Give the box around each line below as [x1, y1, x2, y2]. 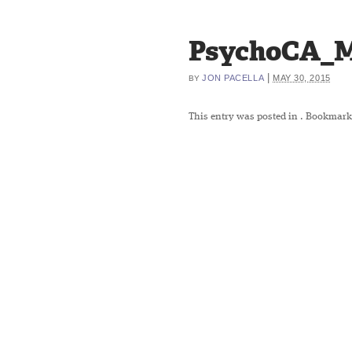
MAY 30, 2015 [273, 73, 331, 82]
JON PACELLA [202, 73, 265, 82]
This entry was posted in [189, 112, 300, 122]
